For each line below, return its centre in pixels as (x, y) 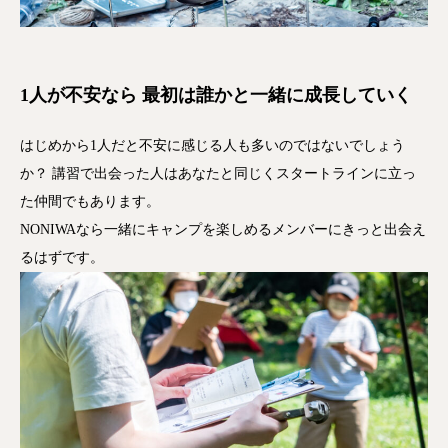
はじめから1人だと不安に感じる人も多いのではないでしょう (212, 146)
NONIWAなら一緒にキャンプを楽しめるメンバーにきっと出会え (223, 230)
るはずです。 (62, 258)
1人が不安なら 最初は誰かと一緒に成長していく (216, 95)
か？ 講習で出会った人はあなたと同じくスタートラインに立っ (218, 174)
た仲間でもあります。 (90, 202)
